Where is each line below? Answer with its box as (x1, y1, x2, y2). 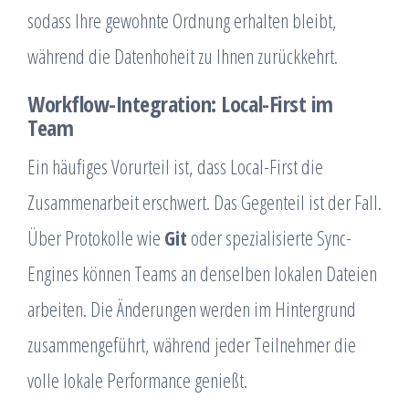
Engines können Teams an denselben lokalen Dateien (27, 259, 377, 287)
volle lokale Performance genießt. (27, 366, 247, 393)
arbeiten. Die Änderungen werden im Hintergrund (27, 295, 356, 322)
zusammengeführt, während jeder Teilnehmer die (27, 330, 356, 358)
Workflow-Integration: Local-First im (27, 89, 333, 119)
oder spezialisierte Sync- (187, 224, 351, 251)
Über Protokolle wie (27, 224, 164, 251)
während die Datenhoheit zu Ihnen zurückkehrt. (27, 42, 338, 69)
